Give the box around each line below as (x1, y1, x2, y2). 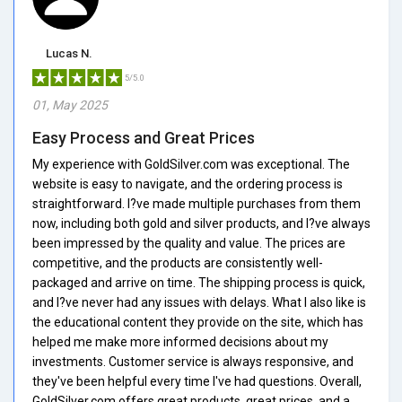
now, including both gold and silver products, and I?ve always (32, 215, 371, 231)
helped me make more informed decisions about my (32, 334, 328, 349)
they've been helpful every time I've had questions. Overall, (32, 373, 362, 389)
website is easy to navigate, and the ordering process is (32, 176, 343, 191)
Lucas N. (46, 46, 92, 60)
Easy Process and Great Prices (32, 127, 255, 147)
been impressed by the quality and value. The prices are (32, 235, 345, 250)
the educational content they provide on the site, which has (32, 314, 363, 329)
